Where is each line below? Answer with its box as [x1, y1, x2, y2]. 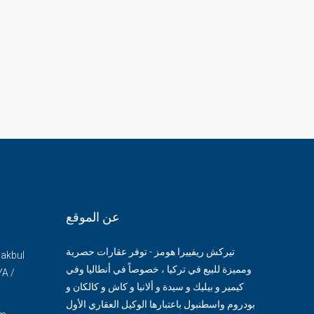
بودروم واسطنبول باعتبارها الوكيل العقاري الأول [65, 298, 255, 310]
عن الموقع [65, 209, 120, 224]
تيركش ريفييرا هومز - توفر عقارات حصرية [65, 245, 235, 257]
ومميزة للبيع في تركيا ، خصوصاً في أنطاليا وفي [65, 263, 252, 275]
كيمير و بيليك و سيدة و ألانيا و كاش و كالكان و [65, 280, 244, 292]
